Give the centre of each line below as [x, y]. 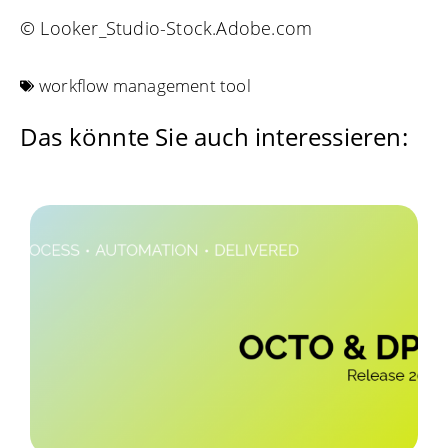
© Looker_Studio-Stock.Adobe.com [166, 28]
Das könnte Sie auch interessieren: [214, 137]
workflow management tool [145, 86]
